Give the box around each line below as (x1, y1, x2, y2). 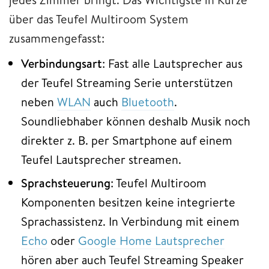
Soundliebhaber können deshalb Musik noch (21, 112, 250, 129)
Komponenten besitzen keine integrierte (21, 193, 235, 210)
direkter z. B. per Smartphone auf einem (21, 131, 232, 148)
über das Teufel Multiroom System (9, 10, 189, 27)
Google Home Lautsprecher (78, 232, 225, 249)
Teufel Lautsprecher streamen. (21, 151, 181, 168)
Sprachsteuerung (21, 174, 110, 191)
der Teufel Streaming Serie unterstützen (21, 74, 233, 91)
